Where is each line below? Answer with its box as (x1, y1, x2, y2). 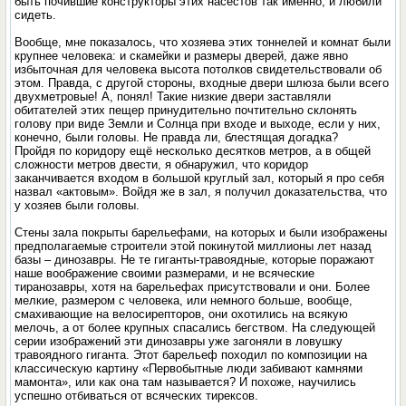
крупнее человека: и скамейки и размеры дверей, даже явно (14, 49, 349, 63)
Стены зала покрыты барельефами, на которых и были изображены (14, 226, 388, 239)
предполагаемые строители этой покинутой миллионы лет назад (14, 239, 372, 253)
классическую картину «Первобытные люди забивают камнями (14, 362, 363, 375)
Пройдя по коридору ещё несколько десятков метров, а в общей (14, 144, 372, 158)
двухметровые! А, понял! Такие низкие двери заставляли (14, 90, 332, 103)
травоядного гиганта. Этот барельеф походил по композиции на (14, 348, 368, 362)
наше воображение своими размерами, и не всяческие (14, 266, 315, 280)
